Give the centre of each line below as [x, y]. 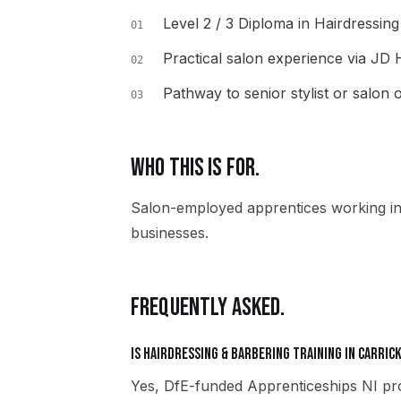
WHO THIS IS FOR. [196, 168]
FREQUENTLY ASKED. [208, 307]
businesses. [170, 233]
